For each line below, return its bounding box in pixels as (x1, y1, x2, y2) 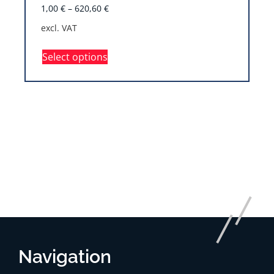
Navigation (18, 246, 111, 268)
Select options (42, 50, 108, 64)
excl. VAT (41, 21, 77, 34)
